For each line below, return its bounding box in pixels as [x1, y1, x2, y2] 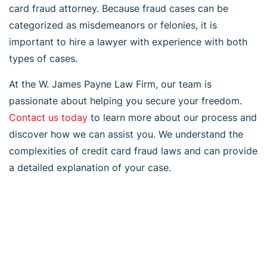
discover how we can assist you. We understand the [9, 128, 243, 140]
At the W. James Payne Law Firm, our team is [9, 77, 212, 90]
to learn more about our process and [88, 111, 257, 123]
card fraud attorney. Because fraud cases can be [9, 2, 228, 14]
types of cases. [9, 52, 77, 64]
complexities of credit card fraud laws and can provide [9, 144, 257, 157]
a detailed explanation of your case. [9, 161, 171, 173]
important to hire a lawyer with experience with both [9, 35, 247, 48]
